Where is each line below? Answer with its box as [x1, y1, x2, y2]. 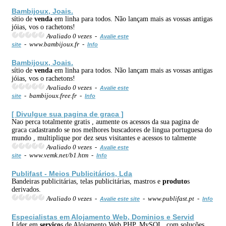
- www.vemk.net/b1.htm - [21, 151, 96, 159]
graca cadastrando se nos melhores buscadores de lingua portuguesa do [12, 126, 212, 134]
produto [162, 177, 187, 185]
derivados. [12, 185, 41, 193]
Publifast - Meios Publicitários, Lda [12, 169, 132, 178]
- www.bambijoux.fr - [21, 40, 87, 48]
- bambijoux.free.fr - [21, 91, 85, 99]
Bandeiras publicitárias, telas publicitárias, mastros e [12, 177, 162, 185]
